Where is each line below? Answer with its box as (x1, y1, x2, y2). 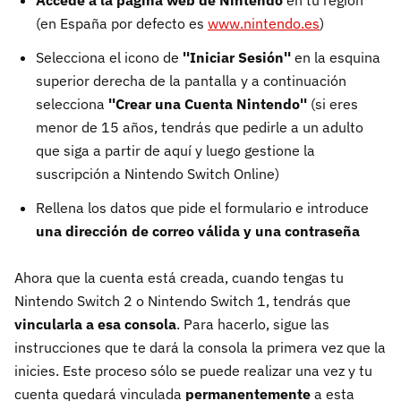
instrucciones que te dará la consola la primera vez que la (14, 337, 386, 356)
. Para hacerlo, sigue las (176, 314, 329, 333)
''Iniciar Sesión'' (179, 47, 294, 66)
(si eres (311, 94, 358, 113)
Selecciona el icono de (36, 47, 179, 66)
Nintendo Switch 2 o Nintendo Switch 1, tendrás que (14, 291, 351, 310)
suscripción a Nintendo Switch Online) (36, 164, 279, 183)
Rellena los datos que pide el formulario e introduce (36, 198, 369, 217)
